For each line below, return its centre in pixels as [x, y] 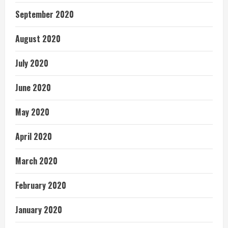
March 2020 [36, 161]
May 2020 [32, 112]
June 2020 [33, 87]
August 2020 [38, 38]
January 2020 [39, 209]
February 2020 [41, 185]
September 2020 [45, 14]
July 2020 [32, 63]
